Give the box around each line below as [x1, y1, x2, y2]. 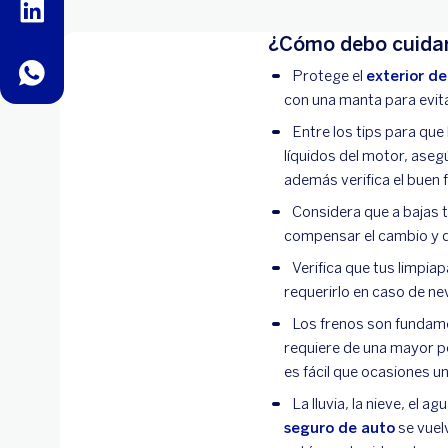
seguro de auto [284, 419, 395, 437]
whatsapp [15, 60, 82, 78]
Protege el [292, 67, 366, 85]
